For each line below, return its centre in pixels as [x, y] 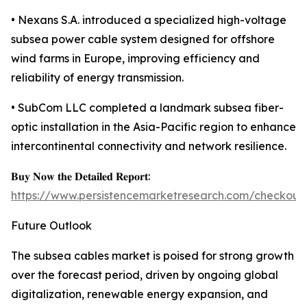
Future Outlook [51, 226]
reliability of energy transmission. [97, 78]
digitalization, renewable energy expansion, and [139, 294]
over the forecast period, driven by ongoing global [145, 275]
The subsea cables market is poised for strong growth [152, 256]
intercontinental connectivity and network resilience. [149, 146]
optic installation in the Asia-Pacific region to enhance [153, 127]
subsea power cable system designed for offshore [143, 39]
